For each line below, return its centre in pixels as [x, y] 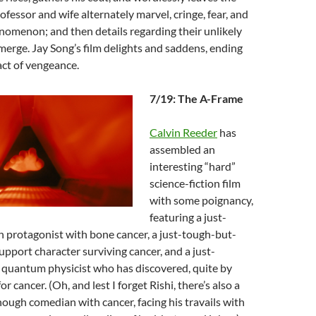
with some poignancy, [201, 200]
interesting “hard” [193, 166]
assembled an [182, 149]
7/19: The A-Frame [196, 98]
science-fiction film [195, 183]
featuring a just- [188, 217]
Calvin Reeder [183, 132]
